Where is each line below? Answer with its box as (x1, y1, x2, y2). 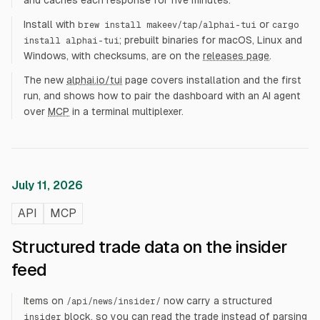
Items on (24, 295, 66, 306)
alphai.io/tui (66, 74, 122, 86)
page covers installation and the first (125, 74, 301, 86)
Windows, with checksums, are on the (24, 50, 200, 61)
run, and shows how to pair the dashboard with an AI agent (24, 90, 301, 101)
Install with (24, 19, 75, 30)
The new (24, 74, 64, 86)
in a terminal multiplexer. (72, 106, 184, 117)
